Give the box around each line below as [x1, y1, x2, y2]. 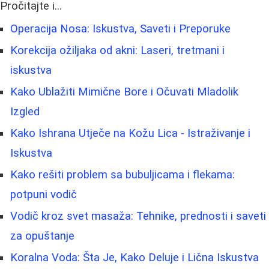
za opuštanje [10, 229, 74, 243]
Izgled [10, 105, 40, 119]
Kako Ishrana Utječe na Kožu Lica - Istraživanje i [10, 127, 250, 141]
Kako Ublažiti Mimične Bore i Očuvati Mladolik [10, 85, 238, 99]
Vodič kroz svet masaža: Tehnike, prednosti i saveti [10, 210, 266, 223]
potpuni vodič [10, 188, 77, 202]
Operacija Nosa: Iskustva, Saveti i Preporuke [10, 22, 231, 36]
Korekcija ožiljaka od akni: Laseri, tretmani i [10, 44, 225, 58]
